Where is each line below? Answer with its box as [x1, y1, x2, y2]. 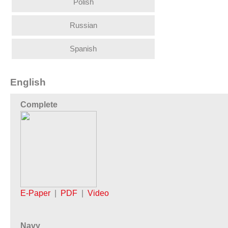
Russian [69, 20, 97, 30]
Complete [20, 100, 58, 109]
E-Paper [20, 188, 50, 197]
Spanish [70, 44, 97, 53]
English [10, 76, 46, 88]
